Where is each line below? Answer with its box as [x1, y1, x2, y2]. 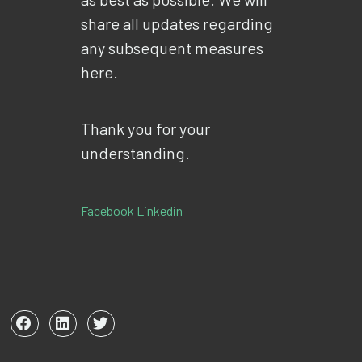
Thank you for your [81, 118, 210, 138]
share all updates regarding [81, 13, 273, 33]
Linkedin [137, 202, 183, 218]
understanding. [81, 142, 190, 162]
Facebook [81, 202, 137, 218]
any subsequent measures [81, 37, 263, 57]
